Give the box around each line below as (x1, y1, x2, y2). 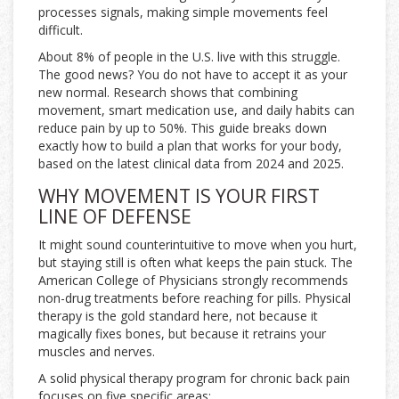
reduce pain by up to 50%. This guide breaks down (38, 119, 327, 137)
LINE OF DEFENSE (38, 204, 191, 230)
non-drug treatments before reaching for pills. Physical (38, 289, 351, 307)
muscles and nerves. (38, 343, 155, 361)
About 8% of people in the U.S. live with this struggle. (38, 48, 340, 66)
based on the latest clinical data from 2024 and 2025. (38, 155, 344, 173)
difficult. (38, 21, 83, 39)
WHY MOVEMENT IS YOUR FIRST (38, 183, 320, 209)
